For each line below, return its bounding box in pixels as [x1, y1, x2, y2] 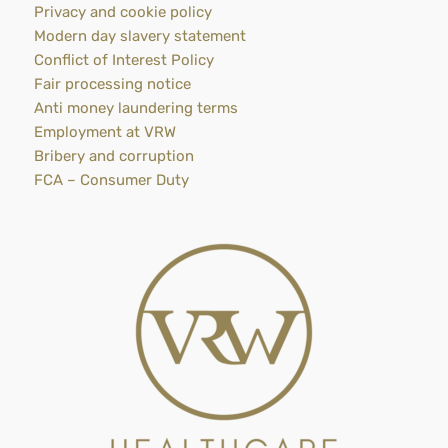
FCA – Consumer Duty [33, 171, 189, 190]
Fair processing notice [33, 75, 191, 94]
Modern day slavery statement [33, 27, 246, 46]
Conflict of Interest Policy [33, 51, 214, 70]
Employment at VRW [33, 123, 176, 142]
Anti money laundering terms [33, 99, 238, 118]
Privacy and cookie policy [33, 3, 212, 22]
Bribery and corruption [33, 147, 194, 166]
